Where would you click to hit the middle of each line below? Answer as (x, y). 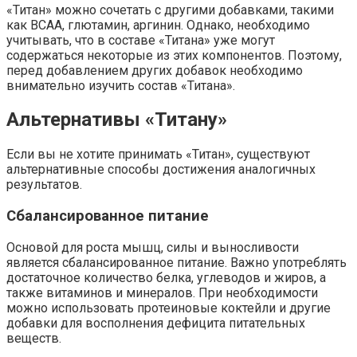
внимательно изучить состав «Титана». (121, 85)
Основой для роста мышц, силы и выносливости (153, 247)
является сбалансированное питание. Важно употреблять (177, 262)
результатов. (44, 185)
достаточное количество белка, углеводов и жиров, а (166, 277)
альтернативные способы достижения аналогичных (161, 170)
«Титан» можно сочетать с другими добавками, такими (170, 10)
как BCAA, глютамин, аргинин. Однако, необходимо (158, 25)
